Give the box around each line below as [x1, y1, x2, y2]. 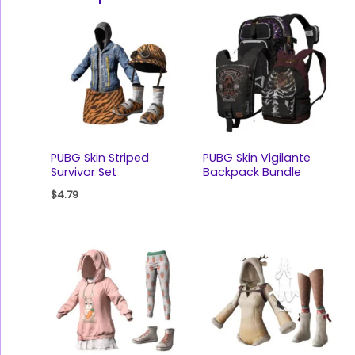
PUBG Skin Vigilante [202, 149, 311, 166]
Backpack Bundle [202, 163, 301, 180]
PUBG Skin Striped [50, 149, 149, 166]
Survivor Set [50, 163, 116, 180]
